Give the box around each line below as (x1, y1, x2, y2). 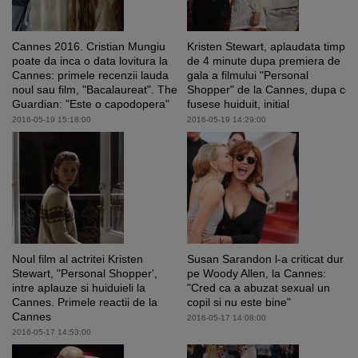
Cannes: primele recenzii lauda (12, 69, 169, 82)
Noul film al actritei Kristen (12, 253, 143, 266)
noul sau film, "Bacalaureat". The (12, 83, 177, 97)
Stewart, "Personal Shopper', (12, 267, 157, 280)
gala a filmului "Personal (187, 69, 308, 82)
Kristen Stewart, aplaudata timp (187, 40, 345, 54)
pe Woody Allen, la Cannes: (187, 267, 326, 280)
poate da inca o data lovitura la (12, 54, 168, 68)
